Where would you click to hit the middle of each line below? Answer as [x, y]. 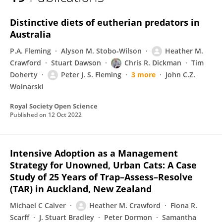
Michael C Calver [38, 205]
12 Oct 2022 [65, 115]
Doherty [24, 75]
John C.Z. [180, 75]
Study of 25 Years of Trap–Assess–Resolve [101, 177]
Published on [29, 115]
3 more [143, 75]
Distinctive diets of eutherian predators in [105, 22]
